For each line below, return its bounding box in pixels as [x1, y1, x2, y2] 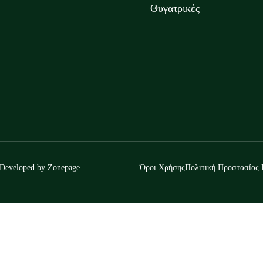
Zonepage [47, 163, 80, 172]
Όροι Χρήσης [140, 163, 185, 172]
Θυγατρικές [150, 2, 200, 14]
